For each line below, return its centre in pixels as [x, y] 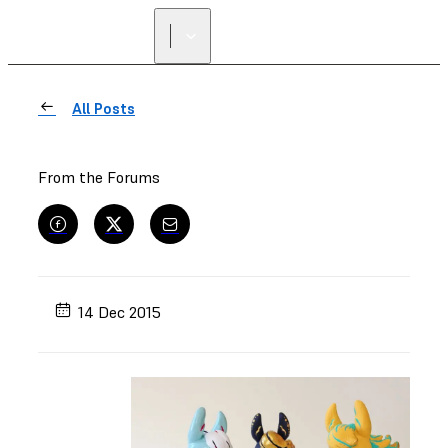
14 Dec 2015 [120, 311]
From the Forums [99, 177]
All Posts [103, 108]
